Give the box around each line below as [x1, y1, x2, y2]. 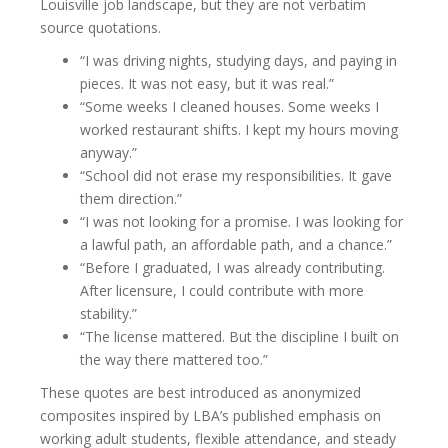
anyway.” [80, 142, 137, 162]
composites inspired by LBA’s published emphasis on [40, 405, 381, 425]
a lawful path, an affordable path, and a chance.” [80, 234, 392, 254]
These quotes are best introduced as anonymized [40, 382, 361, 402]
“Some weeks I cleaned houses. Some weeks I [80, 96, 379, 116]
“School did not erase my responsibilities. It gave [80, 165, 392, 185]
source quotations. [40, 17, 161, 37]
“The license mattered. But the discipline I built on [80, 326, 399, 346]
